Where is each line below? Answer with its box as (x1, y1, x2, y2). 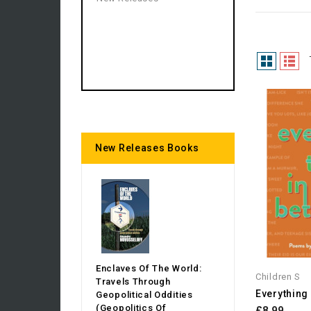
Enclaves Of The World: (96, 263, 202, 274)
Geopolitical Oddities (96, 289, 193, 300)
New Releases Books (95, 142, 199, 153)
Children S (255, 271, 301, 282)
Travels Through (96, 276, 171, 287)
